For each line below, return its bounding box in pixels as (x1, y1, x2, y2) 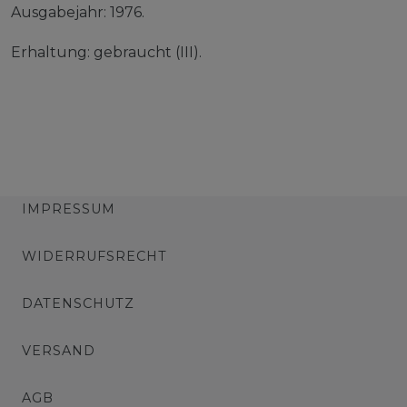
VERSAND (22, 342, 95, 359)
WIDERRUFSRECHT (22, 248, 167, 264)
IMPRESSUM (22, 201, 115, 217)
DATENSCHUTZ (22, 295, 134, 312)
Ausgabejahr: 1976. (11, 4, 144, 21)
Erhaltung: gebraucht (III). (11, 44, 202, 61)
